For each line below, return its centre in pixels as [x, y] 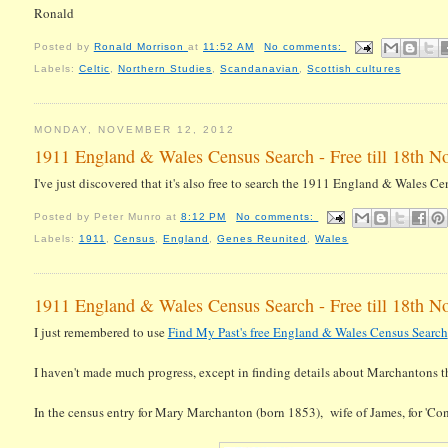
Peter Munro [127, 216]
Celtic [94, 68]
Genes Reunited [262, 238]
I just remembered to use [100, 332]
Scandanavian [260, 68]
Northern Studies [165, 68]
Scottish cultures [354, 68]
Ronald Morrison [138, 46]
